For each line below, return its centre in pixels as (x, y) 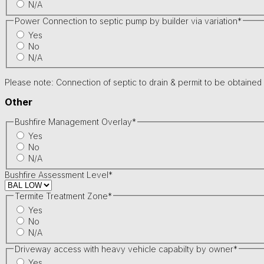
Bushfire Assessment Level (57, 174)
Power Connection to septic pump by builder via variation (126, 21)
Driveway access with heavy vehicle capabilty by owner (124, 249)
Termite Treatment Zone (61, 196)
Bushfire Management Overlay (73, 122)
